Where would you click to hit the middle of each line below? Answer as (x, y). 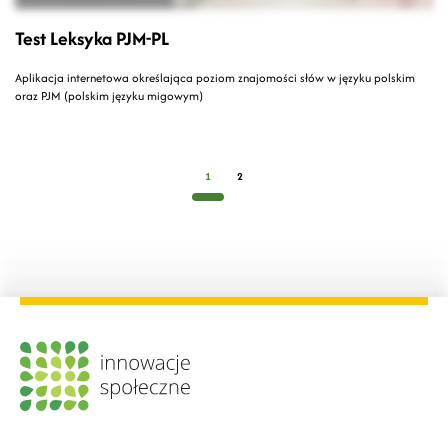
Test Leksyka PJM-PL (92, 39)
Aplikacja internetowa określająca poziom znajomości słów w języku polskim (215, 78)
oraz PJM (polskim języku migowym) (109, 96)
